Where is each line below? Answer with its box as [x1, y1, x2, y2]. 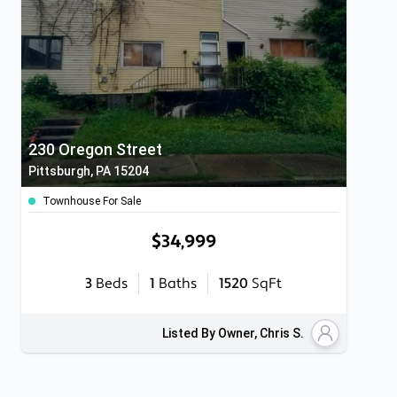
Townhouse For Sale [43, 195, 141, 207]
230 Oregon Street [28, 140, 162, 159]
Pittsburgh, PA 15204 [28, 164, 149, 178]
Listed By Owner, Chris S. [161, 326, 304, 340]
